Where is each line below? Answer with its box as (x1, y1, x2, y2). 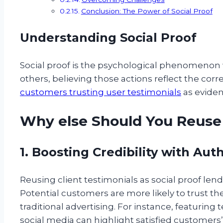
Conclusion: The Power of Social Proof (81, 6, 213, 15)
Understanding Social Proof (20, 30, 197, 45)
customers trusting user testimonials (20, 87, 181, 97)
